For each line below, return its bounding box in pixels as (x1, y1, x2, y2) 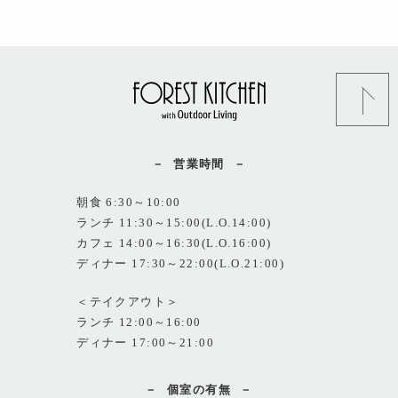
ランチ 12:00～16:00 (76, 315, 202, 329)
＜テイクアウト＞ (76, 295, 179, 308)
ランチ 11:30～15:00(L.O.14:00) (76, 216, 272, 229)
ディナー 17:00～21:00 (76, 336, 215, 349)
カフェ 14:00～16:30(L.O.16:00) (76, 236, 272, 250)
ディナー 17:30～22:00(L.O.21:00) (76, 257, 284, 270)
